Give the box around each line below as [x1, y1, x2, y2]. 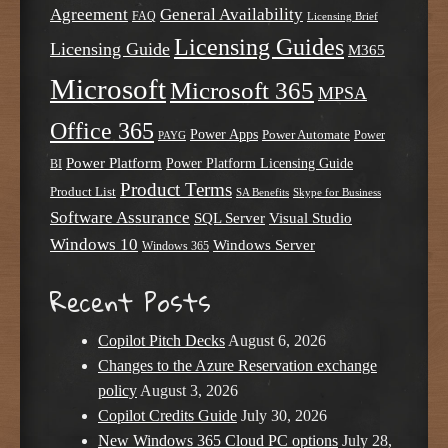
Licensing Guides [174, 32, 344, 60]
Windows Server [213, 236, 315, 253]
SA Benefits [236, 186, 289, 198]
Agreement [50, 4, 128, 24]
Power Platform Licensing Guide [166, 155, 353, 171]
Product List [50, 183, 116, 199]
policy [98, 382, 137, 400]
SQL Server [194, 208, 265, 226]
